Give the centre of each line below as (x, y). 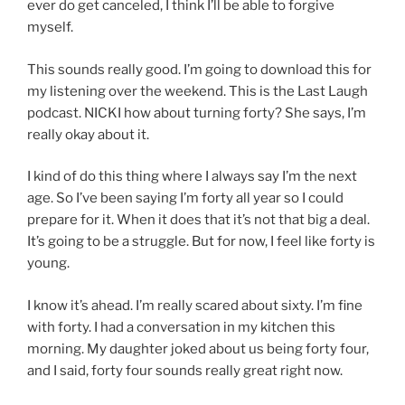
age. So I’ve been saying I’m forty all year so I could (185, 198)
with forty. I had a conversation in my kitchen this (181, 327)
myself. (50, 28)
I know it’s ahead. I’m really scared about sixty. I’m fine (195, 305)
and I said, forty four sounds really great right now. (185, 370)
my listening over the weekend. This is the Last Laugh (198, 91)
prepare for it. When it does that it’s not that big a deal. (198, 220)
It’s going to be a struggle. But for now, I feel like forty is (201, 242)
